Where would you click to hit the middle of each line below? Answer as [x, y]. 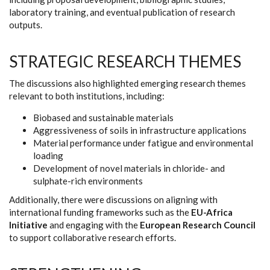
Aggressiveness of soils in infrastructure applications [140, 130]
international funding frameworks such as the [100, 212]
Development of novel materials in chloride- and [129, 168]
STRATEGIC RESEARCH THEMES [125, 61]
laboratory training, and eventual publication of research [122, 12]
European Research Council [198, 225]
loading [48, 155]
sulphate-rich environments [88, 181]
